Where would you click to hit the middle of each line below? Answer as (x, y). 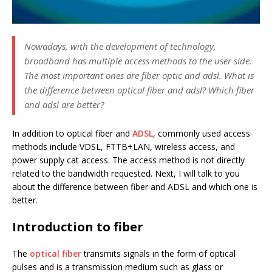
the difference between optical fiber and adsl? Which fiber (139, 90)
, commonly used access (202, 134)
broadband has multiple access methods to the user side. (138, 61)
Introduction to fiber (78, 227)
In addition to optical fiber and (72, 134)
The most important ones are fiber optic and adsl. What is (139, 76)
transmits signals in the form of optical (158, 254)
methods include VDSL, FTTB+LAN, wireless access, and (124, 147)
